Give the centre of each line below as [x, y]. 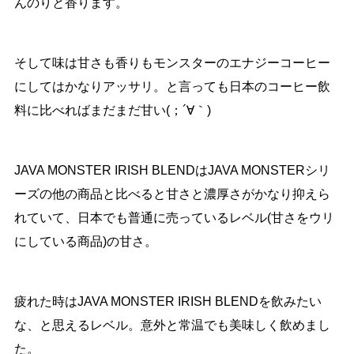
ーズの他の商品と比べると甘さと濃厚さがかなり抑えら [172, 194]
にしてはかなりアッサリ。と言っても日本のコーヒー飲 [172, 87]
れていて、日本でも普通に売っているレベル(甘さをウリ [174, 218]
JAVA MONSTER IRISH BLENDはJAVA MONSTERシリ [172, 171]
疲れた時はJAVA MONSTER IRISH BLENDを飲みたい [168, 302]
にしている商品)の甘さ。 [85, 242]
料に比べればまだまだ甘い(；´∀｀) [112, 111]
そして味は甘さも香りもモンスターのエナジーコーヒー [172, 63]
